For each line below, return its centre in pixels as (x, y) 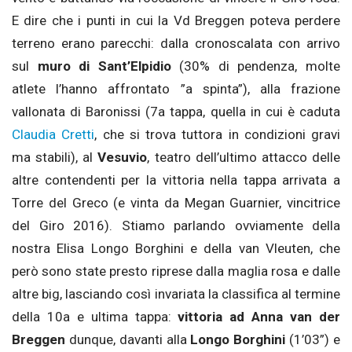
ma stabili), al (55, 158)
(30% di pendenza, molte (256, 66)
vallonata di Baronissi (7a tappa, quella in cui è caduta (176, 112)
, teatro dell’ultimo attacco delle (244, 158)
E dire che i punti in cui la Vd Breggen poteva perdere (176, 21)
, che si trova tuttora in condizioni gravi (217, 135)
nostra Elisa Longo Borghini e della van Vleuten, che (176, 249)
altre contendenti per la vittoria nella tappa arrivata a (176, 180)
